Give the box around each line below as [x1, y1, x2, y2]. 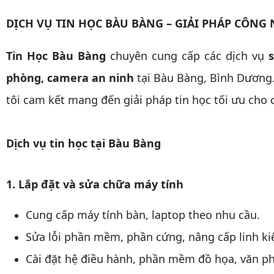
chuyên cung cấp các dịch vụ [105, 48, 268, 63]
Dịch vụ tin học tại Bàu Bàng [6, 136, 161, 150]
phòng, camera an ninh [6, 70, 135, 85]
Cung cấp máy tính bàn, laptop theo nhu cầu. [26, 207, 260, 222]
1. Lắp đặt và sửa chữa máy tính [6, 177, 183, 191]
